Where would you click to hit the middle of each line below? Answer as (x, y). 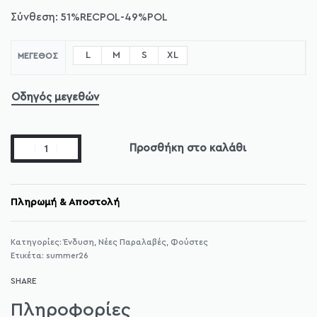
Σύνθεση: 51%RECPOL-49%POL (89, 17)
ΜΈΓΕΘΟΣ (38, 56)
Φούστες (189, 242)
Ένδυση (79, 242)
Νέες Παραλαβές (132, 242)
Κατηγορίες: (37, 242)
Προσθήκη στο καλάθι (188, 148)
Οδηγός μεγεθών (55, 97)
